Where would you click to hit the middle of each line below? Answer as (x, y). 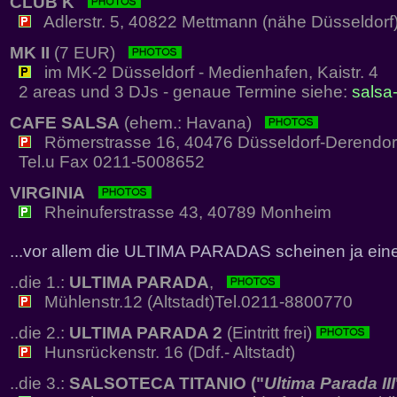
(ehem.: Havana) (192, 123)
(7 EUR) (89, 53)
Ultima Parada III (330, 384)
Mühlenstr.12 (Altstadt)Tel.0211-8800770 (192, 302)
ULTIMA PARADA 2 (146, 333)
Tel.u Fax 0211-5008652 (107, 162)
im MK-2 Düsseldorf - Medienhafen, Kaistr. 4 (205, 73)
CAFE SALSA (65, 123)
